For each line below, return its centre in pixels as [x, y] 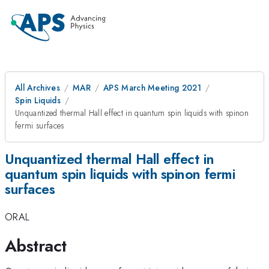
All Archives [38, 88]
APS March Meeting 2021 [152, 88]
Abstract [36, 246]
